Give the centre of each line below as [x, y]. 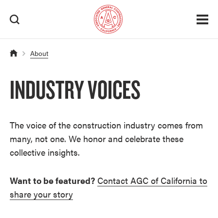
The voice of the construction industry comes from [106, 125]
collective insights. [45, 152]
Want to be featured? [52, 180]
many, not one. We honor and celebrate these [97, 138]
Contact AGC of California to [152, 180]
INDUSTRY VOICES [75, 90]
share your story [41, 194]
